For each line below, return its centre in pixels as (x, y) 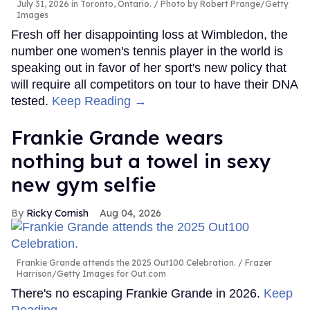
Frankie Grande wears (117, 138)
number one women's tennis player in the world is (147, 52)
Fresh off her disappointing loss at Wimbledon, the (149, 35)
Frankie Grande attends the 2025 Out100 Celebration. (126, 263)
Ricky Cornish (57, 213)
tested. (31, 101)
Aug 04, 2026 (130, 213)
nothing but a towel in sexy (141, 161)
